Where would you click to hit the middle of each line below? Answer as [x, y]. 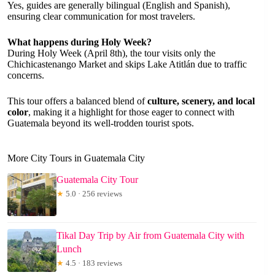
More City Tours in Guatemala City [76, 158]
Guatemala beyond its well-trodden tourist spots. [101, 123]
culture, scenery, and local [201, 101]
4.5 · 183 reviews [93, 263]
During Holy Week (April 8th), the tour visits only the [111, 53]
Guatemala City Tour [97, 180]
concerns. [26, 76]
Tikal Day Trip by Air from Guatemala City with [150, 236]
